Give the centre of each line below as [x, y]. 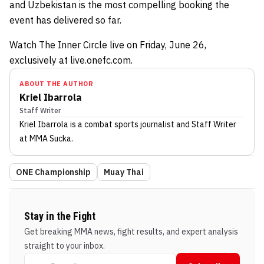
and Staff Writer [205, 124]
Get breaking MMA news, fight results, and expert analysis [131, 231]
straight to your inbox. [65, 245]
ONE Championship [53, 172]
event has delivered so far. [65, 20]
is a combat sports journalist [121, 124]
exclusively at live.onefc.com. [71, 60]
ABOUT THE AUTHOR [56, 83]
